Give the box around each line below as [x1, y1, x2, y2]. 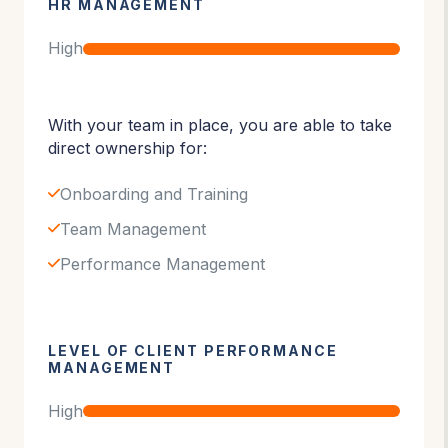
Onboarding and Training [60, 183, 249, 204]
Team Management [60, 218, 207, 239]
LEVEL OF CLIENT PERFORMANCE [48, 341, 338, 359]
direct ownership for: [48, 138, 207, 159]
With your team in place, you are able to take [48, 115, 392, 136]
